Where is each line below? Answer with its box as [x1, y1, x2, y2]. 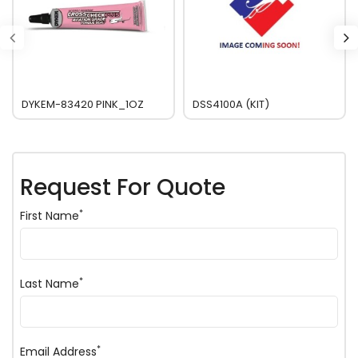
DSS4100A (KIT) [193, 97, 269, 112]
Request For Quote [20, 172, 225, 203]
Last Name [20, 276, 79, 292]
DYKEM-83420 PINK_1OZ [22, 97, 144, 112]
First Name [20, 208, 79, 224]
